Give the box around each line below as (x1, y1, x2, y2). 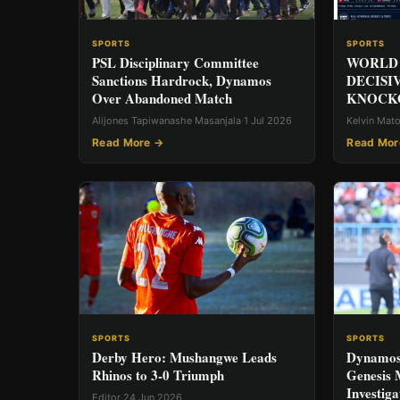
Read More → (92, 136, 164, 149)
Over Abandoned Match (92, 88, 232, 108)
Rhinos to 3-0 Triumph (92, 365, 224, 386)
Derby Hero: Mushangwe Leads (92, 347, 277, 368)
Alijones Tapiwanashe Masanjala (92, 114, 241, 127)
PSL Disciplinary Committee (92, 53, 259, 72)
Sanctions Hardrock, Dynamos (92, 71, 271, 90)
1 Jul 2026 (244, 114, 292, 127)
